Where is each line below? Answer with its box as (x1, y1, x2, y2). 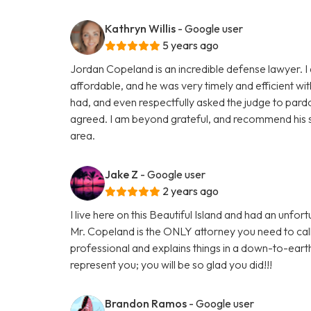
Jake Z (105, 167, 139, 181)
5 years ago (162, 37, 219, 52)
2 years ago (162, 183, 219, 198)
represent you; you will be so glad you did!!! (70, 257, 273, 271)
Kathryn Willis (105, 21, 176, 35)
